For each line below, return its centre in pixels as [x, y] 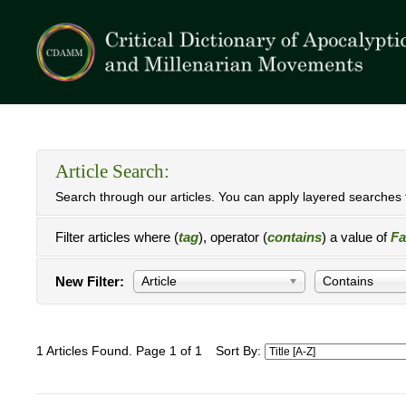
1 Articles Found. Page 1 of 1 [119, 351]
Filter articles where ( [117, 237]
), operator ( [233, 237]
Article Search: [112, 171]
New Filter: [90, 281]
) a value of [356, 237]
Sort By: [240, 351]
